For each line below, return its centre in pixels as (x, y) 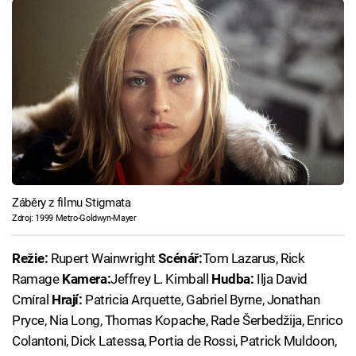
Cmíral (32, 300)
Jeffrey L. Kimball (161, 279)
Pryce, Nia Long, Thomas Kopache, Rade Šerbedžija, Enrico (178, 321)
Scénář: (180, 259)
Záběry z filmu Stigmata (72, 203)
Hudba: (233, 279)
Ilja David (281, 279)
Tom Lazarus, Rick (253, 259)
